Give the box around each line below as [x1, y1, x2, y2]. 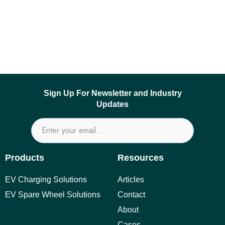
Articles [118, 175, 144, 184]
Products [5, 153, 44, 163]
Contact [118, 190, 145, 199]
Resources [118, 153, 164, 163]
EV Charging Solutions [5, 175, 87, 184]
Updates [96, 100, 129, 109]
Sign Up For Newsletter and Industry [43, 89, 182, 98]
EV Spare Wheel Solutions [5, 190, 100, 199]
